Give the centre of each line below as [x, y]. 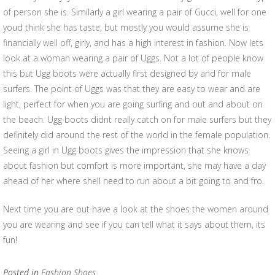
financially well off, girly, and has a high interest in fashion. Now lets [133, 43]
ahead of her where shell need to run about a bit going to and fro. [134, 181]
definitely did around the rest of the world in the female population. [137, 135]
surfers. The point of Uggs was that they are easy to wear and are [132, 89]
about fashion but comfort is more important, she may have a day [134, 165]
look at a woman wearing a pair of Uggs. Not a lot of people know [133, 58]
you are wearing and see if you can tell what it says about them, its [134, 224]
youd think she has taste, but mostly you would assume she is [126, 27]
